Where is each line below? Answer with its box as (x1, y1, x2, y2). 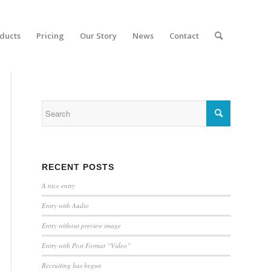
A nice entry (42, 181, 75, 190)
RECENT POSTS (42, 162, 114, 172)
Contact (169, 30, 199, 41)
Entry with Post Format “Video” (42, 241, 131, 250)
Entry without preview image (42, 221, 121, 230)
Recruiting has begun (42, 261, 102, 270)
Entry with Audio (42, 201, 89, 210)
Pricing (36, 30, 64, 41)
